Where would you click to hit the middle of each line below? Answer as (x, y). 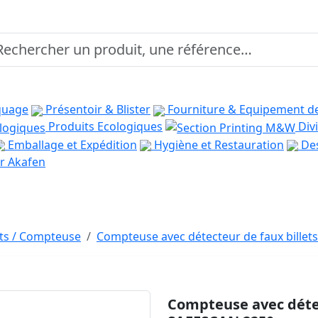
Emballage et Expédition (71, 144)
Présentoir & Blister (97, 109)
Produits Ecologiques (104, 126)
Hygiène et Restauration (218, 144)
